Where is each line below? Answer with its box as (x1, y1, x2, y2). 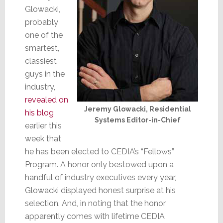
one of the (24, 30, 63, 40)
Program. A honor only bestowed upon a (24, 159, 174, 169)
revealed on (24, 95, 68, 105)
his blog (24, 108, 54, 117)
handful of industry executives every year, (24, 172, 176, 182)
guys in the (24, 69, 65, 79)
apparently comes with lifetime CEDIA (24, 211, 165, 221)
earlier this (24, 120, 62, 130)
